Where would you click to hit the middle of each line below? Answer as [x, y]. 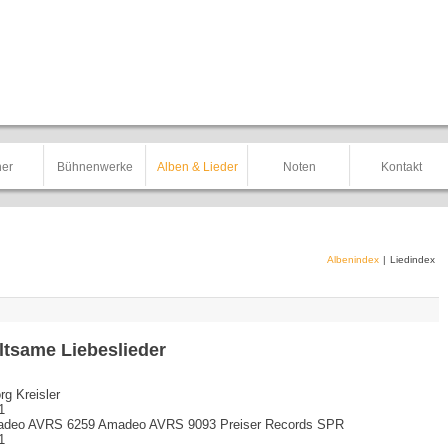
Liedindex [412, 259]
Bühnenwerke [95, 167]
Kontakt [401, 167]
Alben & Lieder [197, 167]
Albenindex [353, 259]
